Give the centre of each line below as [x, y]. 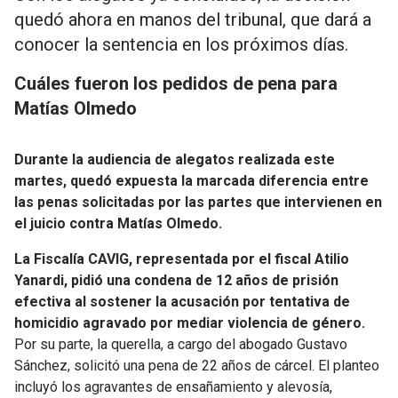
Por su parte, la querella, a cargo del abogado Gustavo [181, 344]
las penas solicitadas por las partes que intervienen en [198, 202]
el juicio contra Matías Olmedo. [118, 223]
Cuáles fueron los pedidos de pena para [176, 83]
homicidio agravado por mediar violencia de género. [190, 322]
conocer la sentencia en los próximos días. [181, 44]
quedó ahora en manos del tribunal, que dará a [193, 19]
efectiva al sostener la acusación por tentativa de [182, 301]
